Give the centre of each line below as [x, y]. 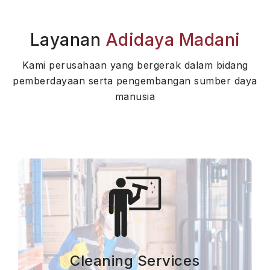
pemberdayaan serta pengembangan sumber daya [135, 81]
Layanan [67, 40]
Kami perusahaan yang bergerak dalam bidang [135, 65]
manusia [135, 97]
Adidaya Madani [173, 40]
